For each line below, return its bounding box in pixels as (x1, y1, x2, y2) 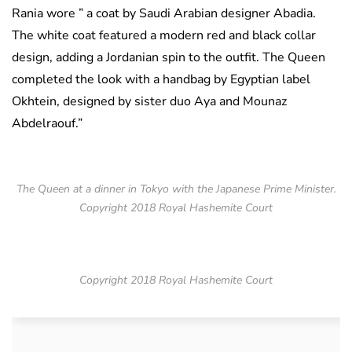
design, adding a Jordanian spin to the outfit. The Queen (12, 49, 325, 67)
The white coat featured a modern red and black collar (12, 27, 316, 45)
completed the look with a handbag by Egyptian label (12, 71, 310, 89)
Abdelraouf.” (12, 115, 82, 133)
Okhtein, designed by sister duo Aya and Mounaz (12, 93, 287, 111)
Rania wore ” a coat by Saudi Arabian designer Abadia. (12, 5, 316, 23)
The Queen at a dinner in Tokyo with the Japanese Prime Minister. (16, 181, 336, 197)
